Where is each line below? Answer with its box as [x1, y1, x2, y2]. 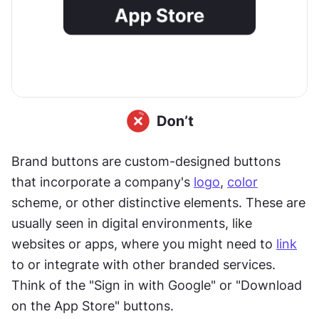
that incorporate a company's [11, 174, 194, 189]
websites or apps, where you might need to [11, 236, 276, 251]
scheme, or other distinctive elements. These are [11, 195, 305, 210]
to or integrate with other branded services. [11, 257, 276, 272]
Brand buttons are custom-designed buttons [11, 154, 281, 169]
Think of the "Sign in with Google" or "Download [11, 278, 302, 293]
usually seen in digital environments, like [11, 216, 252, 231]
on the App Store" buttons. [11, 298, 174, 313]
